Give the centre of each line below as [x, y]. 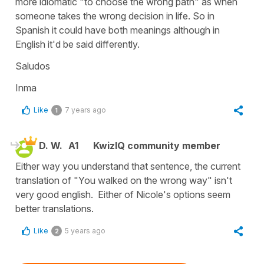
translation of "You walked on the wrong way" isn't [124, 181]
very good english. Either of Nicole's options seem [123, 195]
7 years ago [85, 110]
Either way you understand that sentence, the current [128, 166]
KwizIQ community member [157, 146]
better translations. [55, 209]
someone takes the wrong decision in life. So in [115, 16]
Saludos [33, 66]
